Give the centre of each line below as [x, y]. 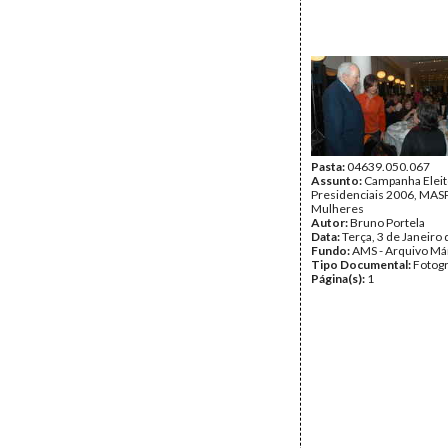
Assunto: [337, 180]
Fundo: [331, 250]
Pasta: [329, 166]
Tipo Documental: [362, 264]
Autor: [330, 222]
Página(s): [339, 278]
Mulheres [337, 208]
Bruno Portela [387, 222]
